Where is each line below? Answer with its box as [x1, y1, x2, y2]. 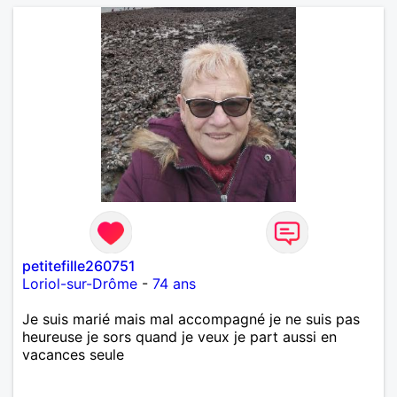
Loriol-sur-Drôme [22, 274, 137, 292]
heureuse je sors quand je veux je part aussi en [22, 327, 337, 346]
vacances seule [22, 345, 124, 363]
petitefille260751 [22, 256, 136, 275]
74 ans [152, 274, 196, 292]
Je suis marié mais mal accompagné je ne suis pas [22, 309, 360, 328]
